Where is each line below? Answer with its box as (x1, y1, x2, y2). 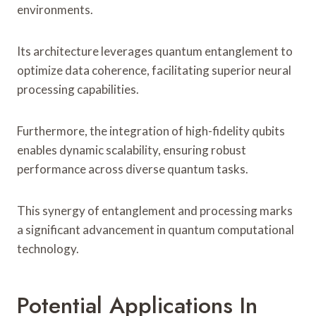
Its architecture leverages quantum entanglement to (17, 43, 293, 59)
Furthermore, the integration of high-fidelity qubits (17, 123, 285, 138)
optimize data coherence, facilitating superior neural (17, 62, 291, 78)
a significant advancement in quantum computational (17, 221, 294, 237)
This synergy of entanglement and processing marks (17, 202, 293, 218)
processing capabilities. (17, 81, 139, 97)
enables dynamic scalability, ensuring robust (17, 142, 246, 157)
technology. (17, 241, 79, 256)
